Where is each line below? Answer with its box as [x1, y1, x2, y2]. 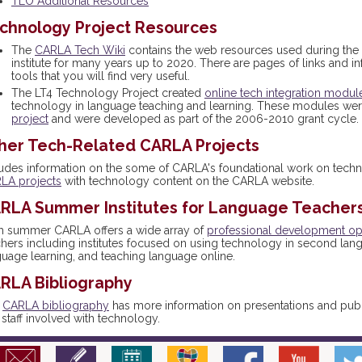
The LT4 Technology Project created [11, 86, 204, 99]
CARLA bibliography [2, 299, 109, 312]
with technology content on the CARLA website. [61, 175, 314, 187]
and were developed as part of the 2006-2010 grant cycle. [48, 112, 359, 125]
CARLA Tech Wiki [35, 44, 125, 57]
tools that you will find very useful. [11, 69, 190, 82]
